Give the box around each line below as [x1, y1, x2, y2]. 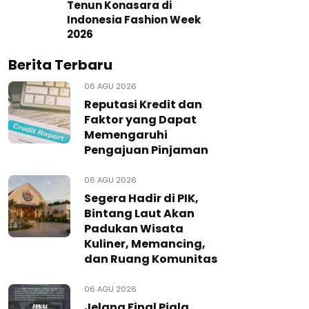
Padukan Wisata [84, 221, 183, 237]
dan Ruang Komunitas [84, 251, 217, 267]
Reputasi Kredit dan [84, 97, 202, 112]
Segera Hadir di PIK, [84, 190, 199, 206]
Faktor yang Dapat [84, 112, 197, 128]
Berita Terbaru [8, 55, 112, 74]
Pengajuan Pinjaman [84, 142, 208, 158]
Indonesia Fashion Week [67, 12, 201, 27]
